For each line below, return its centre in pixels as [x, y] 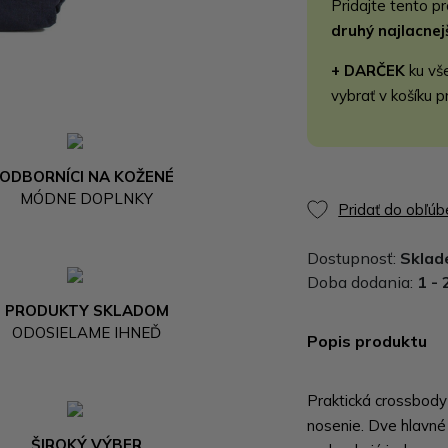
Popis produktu [367, 341]
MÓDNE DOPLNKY [87, 198]
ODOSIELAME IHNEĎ [87, 332]
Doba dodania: [362, 282]
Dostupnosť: [354, 258]
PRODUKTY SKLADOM [86, 310]
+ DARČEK [368, 70]
